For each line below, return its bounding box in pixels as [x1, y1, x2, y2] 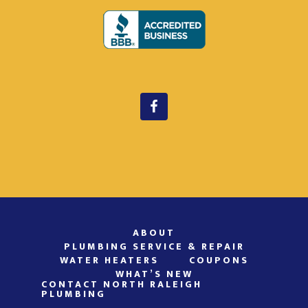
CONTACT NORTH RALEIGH [41, 276, 203, 292]
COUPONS [188, 252, 249, 268]
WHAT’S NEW [115, 266, 193, 282]
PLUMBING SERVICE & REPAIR [63, 239, 245, 254]
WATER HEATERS [59, 252, 159, 268]
